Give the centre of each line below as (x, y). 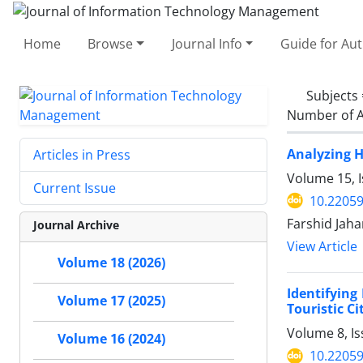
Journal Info (207, 43)
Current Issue (75, 188)
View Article (322, 246)
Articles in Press (82, 154)
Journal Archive (76, 224)
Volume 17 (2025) (111, 301)
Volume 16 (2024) (111, 339)
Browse (111, 43)
